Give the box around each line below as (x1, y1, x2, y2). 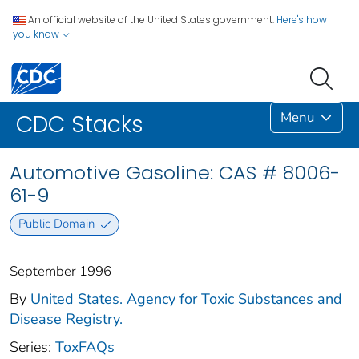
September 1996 (10, 261, 111, 280)
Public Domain (18, 216, 95, 232)
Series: (10, 337, 55, 357)
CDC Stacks (16, 109, 143, 141)
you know (13, 27, 62, 41)
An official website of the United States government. (28, 13, 274, 26)
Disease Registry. (10, 309, 123, 329)
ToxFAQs (55, 337, 115, 357)
